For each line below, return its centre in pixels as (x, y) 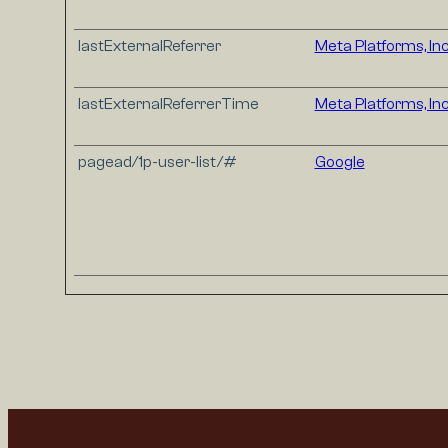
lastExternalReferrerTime (168, 104)
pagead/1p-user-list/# (157, 162)
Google (339, 162)
